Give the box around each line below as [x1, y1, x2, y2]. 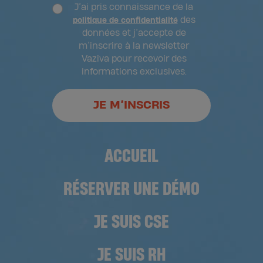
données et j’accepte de [82, 29, 186, 38]
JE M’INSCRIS [93, 100, 170, 112]
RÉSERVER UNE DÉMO [63, 180, 200, 199]
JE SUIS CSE [94, 213, 169, 232]
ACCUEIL [104, 147, 159, 166]
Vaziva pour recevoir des [81, 55, 187, 64]
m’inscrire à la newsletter [79, 42, 189, 51]
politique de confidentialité [72, 17, 178, 25]
